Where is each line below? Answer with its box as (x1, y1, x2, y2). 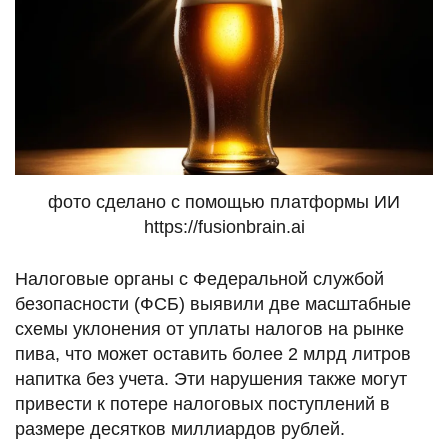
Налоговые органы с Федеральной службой (15, 268, 384, 289)
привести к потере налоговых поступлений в (15, 393, 390, 414)
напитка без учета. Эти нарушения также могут (15, 368, 407, 389)
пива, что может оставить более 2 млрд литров (15, 343, 411, 364)
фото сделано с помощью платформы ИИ (48, 191, 400, 212)
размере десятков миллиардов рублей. (15, 418, 345, 439)
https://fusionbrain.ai (143, 216, 305, 237)
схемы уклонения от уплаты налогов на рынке (15, 318, 404, 339)
